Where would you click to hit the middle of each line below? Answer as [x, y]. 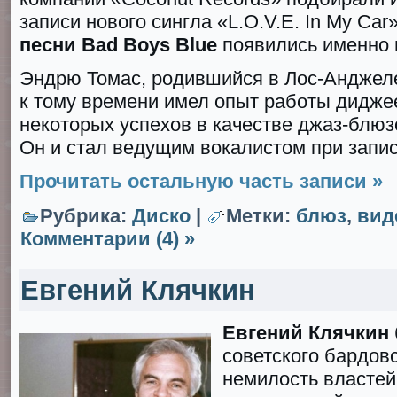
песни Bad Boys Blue [118, 45]
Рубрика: [86, 216]
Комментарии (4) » [108, 239]
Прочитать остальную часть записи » [201, 181]
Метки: [261, 216]
